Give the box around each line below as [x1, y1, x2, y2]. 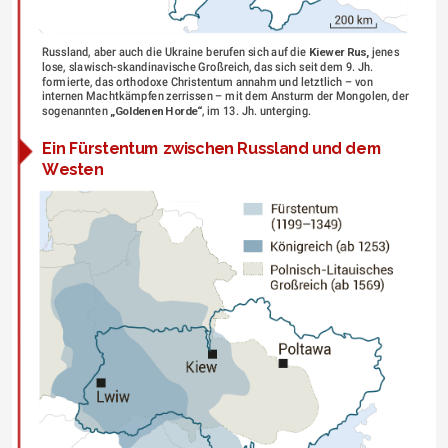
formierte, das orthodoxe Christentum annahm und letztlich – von [41, 74, 373, 88]
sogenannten [41, 103, 110, 118]
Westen [41, 160, 103, 180]
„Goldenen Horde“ [109, 103, 202, 118]
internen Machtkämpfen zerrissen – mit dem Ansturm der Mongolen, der [41, 89, 409, 103]
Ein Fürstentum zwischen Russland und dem [41, 139, 381, 159]
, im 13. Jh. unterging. [201, 103, 311, 118]
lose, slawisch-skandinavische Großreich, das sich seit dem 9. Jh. [41, 59, 373, 74]
